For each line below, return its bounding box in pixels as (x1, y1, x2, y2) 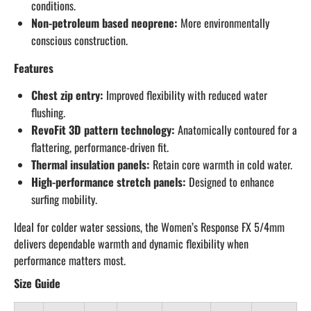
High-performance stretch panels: (31, 174, 186, 190)
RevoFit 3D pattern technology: (31, 121, 175, 138)
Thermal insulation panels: (31, 156, 150, 173)
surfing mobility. (31, 191, 97, 208)
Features (14, 60, 53, 76)
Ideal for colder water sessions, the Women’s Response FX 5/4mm (14, 219, 285, 235)
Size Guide (14, 275, 60, 292)
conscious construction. (31, 32, 128, 49)
